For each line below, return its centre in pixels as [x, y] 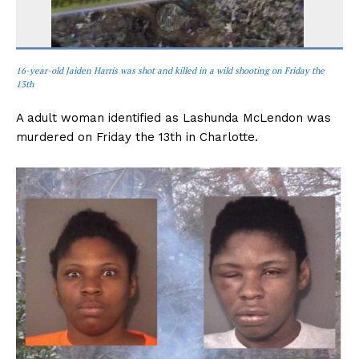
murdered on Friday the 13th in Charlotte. [137, 137]
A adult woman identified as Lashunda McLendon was [173, 117]
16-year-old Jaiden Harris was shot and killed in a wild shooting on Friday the [170, 70]
